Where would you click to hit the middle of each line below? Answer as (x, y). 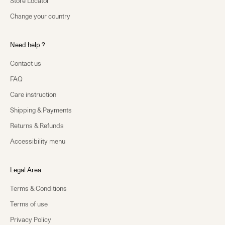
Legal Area (26, 170)
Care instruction (33, 95)
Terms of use (29, 204)
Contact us (26, 64)
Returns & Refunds (37, 126)
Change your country (40, 16)
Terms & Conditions (38, 189)
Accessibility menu (38, 141)
